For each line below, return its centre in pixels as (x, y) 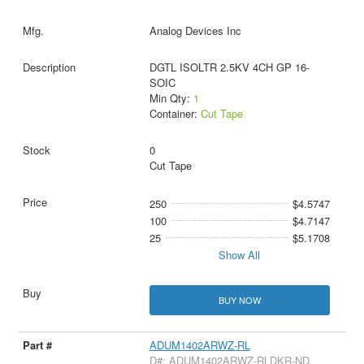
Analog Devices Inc (195, 31)
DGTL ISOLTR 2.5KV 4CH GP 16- (229, 67)
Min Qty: (171, 98)
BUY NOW (239, 300)
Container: (175, 114)
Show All (240, 255)
